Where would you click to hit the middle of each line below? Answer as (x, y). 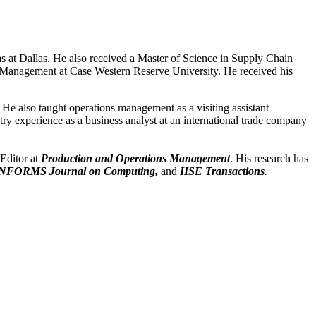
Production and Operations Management (135, 158)
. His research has (269, 158)
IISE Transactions (221, 171)
